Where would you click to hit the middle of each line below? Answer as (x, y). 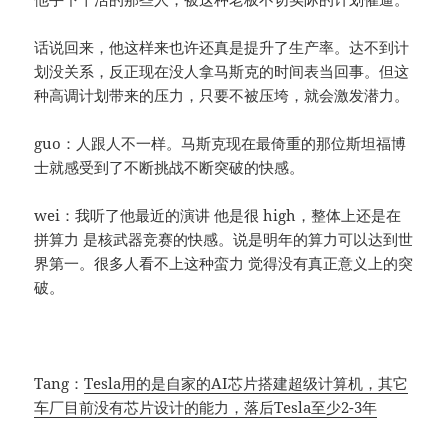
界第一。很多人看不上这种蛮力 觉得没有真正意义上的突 (224, 263)
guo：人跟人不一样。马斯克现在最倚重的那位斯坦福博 (220, 143)
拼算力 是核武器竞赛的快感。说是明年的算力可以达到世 (224, 239)
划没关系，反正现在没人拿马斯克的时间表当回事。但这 (222, 71)
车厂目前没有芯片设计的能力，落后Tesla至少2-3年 (206, 407)
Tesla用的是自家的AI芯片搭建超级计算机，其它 (246, 383)
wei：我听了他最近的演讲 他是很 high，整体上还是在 (218, 215)
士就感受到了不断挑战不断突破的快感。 (169, 167)
